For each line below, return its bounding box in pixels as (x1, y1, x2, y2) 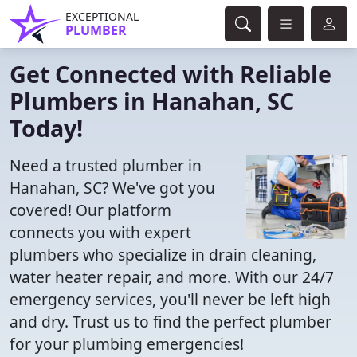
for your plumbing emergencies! (10, 333, 244, 355)
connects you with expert (10, 222, 191, 243)
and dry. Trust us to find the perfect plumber (10, 311, 331, 332)
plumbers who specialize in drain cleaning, (10, 244, 316, 265)
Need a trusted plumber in (10, 155, 202, 176)
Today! (10, 112, 83, 143)
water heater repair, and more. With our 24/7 (10, 266, 334, 288)
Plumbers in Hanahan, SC (10, 85, 294, 116)
